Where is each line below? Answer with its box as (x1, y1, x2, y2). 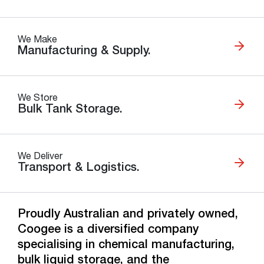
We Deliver (18, 153, 62, 162)
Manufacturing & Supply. (18, 46, 151, 58)
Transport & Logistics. (18, 163, 140, 174)
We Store (18, 94, 58, 104)
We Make (18, 36, 57, 45)
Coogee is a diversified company (18, 225, 199, 236)
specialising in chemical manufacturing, (18, 240, 235, 252)
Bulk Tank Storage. (18, 104, 123, 116)
